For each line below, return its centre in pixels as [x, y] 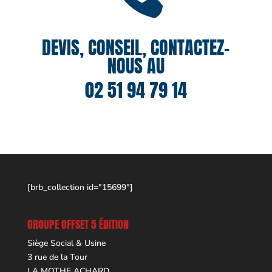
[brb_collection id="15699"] [80, 187]
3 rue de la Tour [57, 257]
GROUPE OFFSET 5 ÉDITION [78, 224]
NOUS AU [136, 66]
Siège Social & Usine [66, 243]
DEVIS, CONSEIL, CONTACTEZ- [136, 47]
